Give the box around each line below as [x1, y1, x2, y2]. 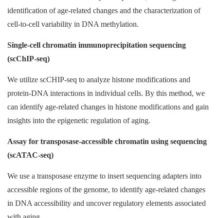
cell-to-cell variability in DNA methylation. [7, 20, 139, 28]
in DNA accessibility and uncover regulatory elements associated [7, 199, 206, 207]
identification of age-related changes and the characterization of [7, 6, 200, 15]
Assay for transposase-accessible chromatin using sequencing [7, 137, 207, 145]
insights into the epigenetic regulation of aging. [7, 116, 150, 125]
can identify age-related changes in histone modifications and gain [7, 103, 209, 111]
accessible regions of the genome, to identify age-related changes [7, 185, 205, 194]
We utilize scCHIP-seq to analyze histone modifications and [7, 75, 190, 84]
